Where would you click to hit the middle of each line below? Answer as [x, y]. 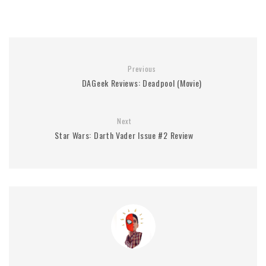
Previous [142, 68]
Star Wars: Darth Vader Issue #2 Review [124, 135]
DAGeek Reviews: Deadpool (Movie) [142, 83]
